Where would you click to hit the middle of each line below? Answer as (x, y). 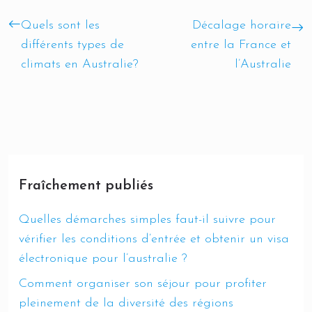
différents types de (72, 45)
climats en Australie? (80, 64)
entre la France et (241, 45)
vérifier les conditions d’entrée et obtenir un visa (154, 239)
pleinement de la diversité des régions (126, 303)
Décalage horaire (242, 25)
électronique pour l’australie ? (103, 259)
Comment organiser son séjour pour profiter (143, 284)
